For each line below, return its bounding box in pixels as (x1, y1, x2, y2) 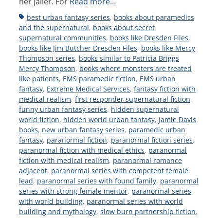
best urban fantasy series (27, 13, 110, 22)
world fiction (19, 115, 59, 125)
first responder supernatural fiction (75, 94, 190, 104)
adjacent (19, 166, 47, 176)
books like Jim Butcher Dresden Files (19, 43, 137, 53)
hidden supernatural (111, 105, 179, 114)
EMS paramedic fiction (63, 74, 136, 84)
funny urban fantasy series (19, 105, 107, 114)
